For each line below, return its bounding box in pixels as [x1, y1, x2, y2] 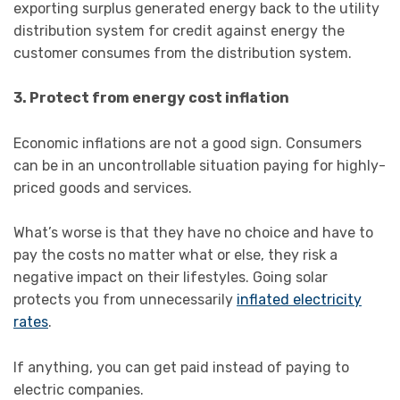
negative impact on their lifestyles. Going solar [13, 269, 328, 287]
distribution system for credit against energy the [13, 21, 345, 39]
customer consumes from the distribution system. [13, 44, 352, 62]
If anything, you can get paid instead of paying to [13, 358, 349, 376]
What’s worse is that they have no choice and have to [13, 224, 373, 242]
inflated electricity [237, 291, 362, 309]
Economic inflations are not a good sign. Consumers [13, 134, 362, 152]
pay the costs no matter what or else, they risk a [13, 246, 337, 264]
